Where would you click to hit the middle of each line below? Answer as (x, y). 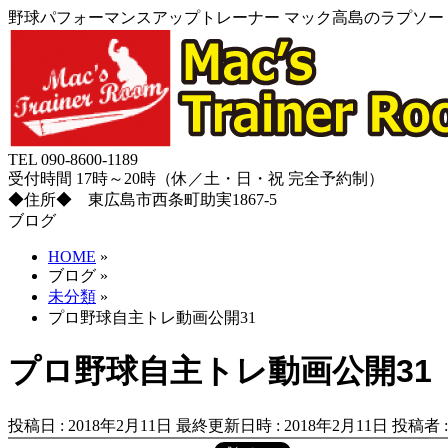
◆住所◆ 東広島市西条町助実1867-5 (142, 199)
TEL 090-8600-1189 (73, 159)
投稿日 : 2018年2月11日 (90, 425)
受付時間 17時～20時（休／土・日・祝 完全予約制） (196, 178)
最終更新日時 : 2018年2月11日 (282, 425)
